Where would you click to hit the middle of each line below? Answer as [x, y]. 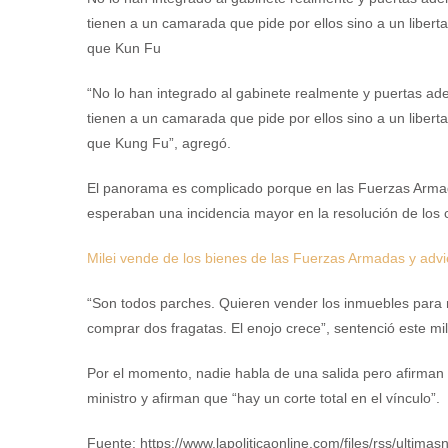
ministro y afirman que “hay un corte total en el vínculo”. [263, 398]
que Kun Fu [124, 48]
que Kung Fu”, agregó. [159, 143]
